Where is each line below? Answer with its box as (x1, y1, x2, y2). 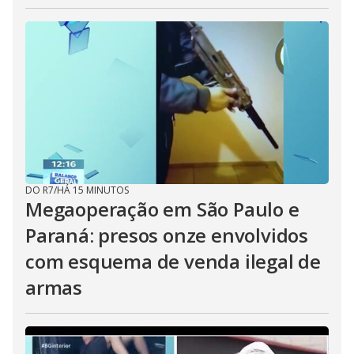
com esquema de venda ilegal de (25, 248, 321, 274)
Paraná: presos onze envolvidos (25, 222, 308, 248)
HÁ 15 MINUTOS (57, 183, 129, 197)
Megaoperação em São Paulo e (25, 196, 299, 222)
